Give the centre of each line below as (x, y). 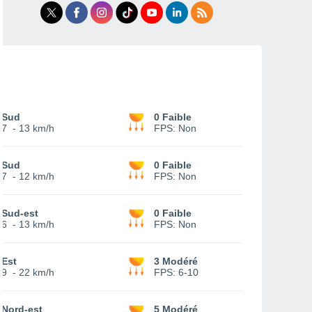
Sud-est (20, 213)
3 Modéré (176, 261)
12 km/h (37, 176)
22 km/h (37, 272)
